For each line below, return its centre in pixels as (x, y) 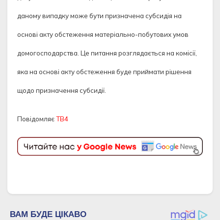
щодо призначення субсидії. (62, 91)
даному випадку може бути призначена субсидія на (99, 16)
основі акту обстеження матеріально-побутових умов (103, 35)
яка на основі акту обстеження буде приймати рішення (104, 72)
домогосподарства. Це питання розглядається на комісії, (107, 53)
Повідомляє (37, 119)
